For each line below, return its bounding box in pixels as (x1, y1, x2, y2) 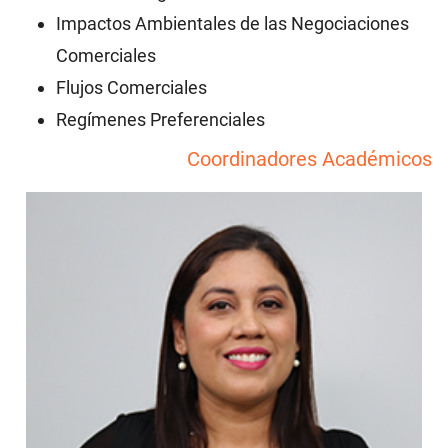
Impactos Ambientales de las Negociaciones (56, 13, 409, 35)
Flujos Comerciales (56, 77, 207, 99)
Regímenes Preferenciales (56, 109, 265, 131)
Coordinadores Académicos (187, 147, 432, 172)
